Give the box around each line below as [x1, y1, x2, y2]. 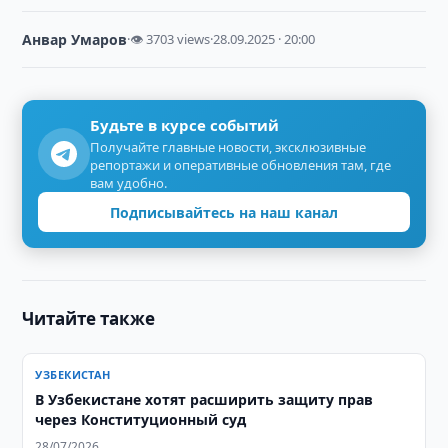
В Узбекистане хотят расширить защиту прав [35, 390, 374, 409]
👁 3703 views [130, 30, 211, 48]
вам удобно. [90, 174, 168, 192]
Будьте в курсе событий [90, 115, 280, 135]
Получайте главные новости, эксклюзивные [90, 138, 367, 156]
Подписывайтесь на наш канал [110, 202, 338, 222]
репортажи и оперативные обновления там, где [90, 156, 392, 174]
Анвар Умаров [22, 30, 128, 49]
